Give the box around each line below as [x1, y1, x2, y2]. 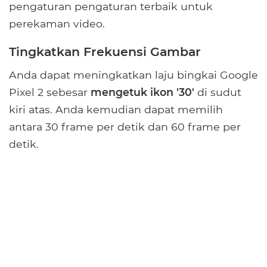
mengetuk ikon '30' [88, 85, 194, 98]
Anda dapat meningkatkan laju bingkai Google [9, 68, 258, 81]
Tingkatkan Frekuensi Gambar [9, 44, 201, 59]
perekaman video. [9, 17, 105, 30]
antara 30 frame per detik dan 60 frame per [9, 120, 241, 133]
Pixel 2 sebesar [9, 85, 88, 98]
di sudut [194, 85, 241, 98]
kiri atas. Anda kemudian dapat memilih [9, 103, 223, 116]
